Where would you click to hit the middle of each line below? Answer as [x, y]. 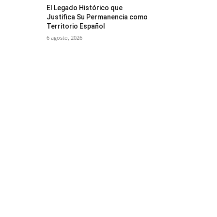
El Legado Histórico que [85, 8]
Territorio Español [76, 26]
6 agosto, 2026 [65, 38]
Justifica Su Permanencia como [97, 17]
